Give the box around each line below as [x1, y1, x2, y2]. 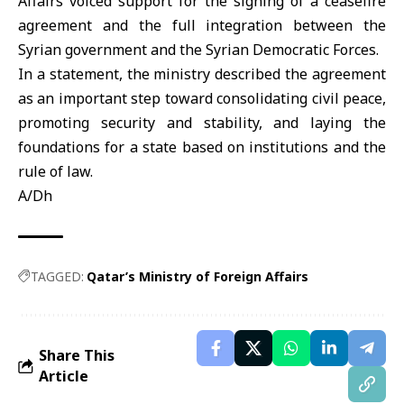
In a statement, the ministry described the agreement [18, 64, 386, 84]
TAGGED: [31, 268, 84, 285]
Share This [39, 345, 115, 365]
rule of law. [18, 161, 93, 181]
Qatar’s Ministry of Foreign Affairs [87, 268, 308, 285]
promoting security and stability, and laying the [18, 113, 386, 133]
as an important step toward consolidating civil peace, [18, 88, 386, 108]
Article [39, 366, 88, 386]
